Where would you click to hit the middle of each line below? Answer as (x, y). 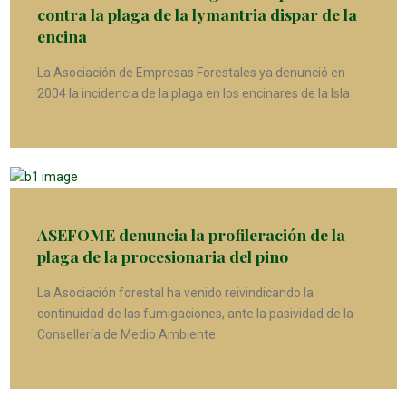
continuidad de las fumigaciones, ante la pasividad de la (195, 313)
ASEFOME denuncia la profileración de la (191, 234)
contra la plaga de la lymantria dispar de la (197, 14)
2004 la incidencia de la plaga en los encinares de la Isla (193, 94)
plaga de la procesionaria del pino (162, 256)
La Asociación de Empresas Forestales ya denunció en (191, 73)
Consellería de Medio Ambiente (126, 334)
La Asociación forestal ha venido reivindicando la (175, 292)
